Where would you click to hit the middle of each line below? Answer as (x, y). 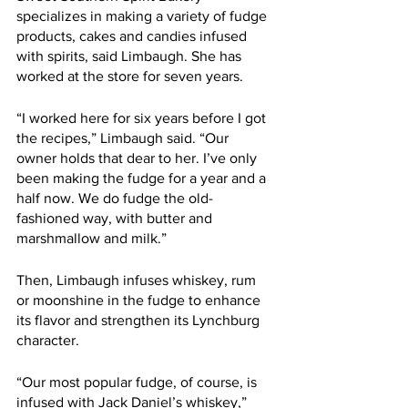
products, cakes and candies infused (133, 36)
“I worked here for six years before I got (143, 118)
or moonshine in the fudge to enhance (140, 300)
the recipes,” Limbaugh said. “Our (124, 138)
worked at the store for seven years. (130, 76)
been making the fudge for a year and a (143, 178)
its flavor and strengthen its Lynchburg (140, 320)
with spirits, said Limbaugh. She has (131, 56)
